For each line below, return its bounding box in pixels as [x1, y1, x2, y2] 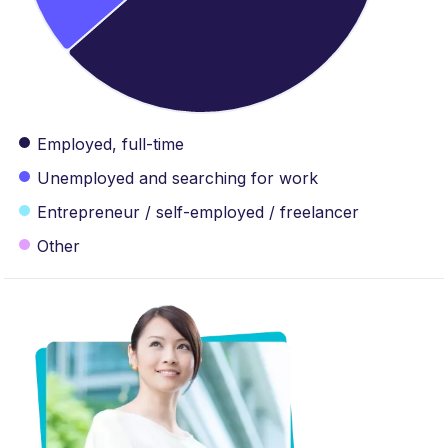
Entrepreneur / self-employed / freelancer [37, 202, 359, 222]
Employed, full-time [37, 134, 184, 154]
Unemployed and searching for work [37, 168, 318, 188]
